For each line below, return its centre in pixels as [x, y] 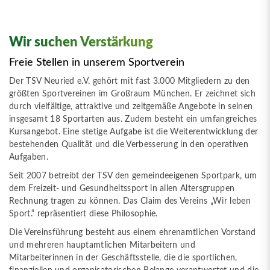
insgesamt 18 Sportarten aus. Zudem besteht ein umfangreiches [133, 119]
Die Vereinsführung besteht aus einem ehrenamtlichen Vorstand [133, 233]
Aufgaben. [29, 157]
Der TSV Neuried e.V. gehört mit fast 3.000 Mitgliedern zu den [130, 81]
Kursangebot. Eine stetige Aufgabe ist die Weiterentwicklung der [134, 132]
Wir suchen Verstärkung [81, 42]
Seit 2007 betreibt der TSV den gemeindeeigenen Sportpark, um [133, 176]
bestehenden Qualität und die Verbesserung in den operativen [129, 145]
